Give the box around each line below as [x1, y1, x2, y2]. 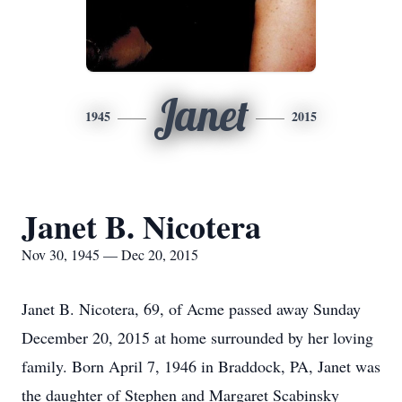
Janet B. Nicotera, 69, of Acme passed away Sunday [22, 298, 361, 319]
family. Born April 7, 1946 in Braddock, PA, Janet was [22, 355, 380, 377]
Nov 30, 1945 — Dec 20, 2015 [22, 245, 198, 264]
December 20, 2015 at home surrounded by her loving [22, 327, 373, 348]
